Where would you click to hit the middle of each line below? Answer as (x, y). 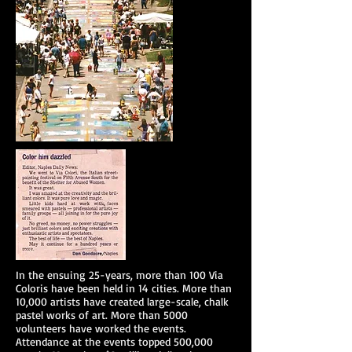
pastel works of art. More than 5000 (102, 315)
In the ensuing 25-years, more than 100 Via (119, 275)
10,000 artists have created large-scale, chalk (122, 301)
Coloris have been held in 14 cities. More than (124, 288)
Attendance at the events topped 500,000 (114, 341)
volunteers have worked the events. (101, 328)
